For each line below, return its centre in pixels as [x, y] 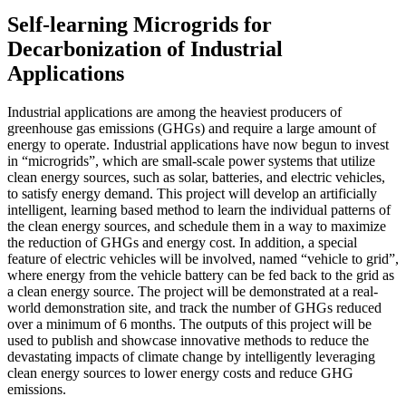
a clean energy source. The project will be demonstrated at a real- [193, 291]
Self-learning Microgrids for [140, 24]
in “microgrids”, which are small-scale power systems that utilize [191, 160]
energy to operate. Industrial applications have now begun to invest [198, 144]
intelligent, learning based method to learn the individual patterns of [199, 209]
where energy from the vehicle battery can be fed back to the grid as [201, 275]
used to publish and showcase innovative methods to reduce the [188, 340]
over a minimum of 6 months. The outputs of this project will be [189, 324]
